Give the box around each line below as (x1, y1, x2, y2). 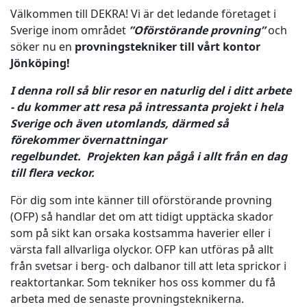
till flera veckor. (10, 165, 97, 180)
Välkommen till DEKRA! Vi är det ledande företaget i (10, 6, 276, 21)
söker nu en (10, 39, 75, 54)
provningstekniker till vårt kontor (75, 39, 260, 54)
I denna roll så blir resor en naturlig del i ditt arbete (10, 83, 291, 98)
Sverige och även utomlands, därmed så (10, 116, 229, 131)
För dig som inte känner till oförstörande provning (10, 193, 272, 208)
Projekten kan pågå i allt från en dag (86, 149, 287, 164)
